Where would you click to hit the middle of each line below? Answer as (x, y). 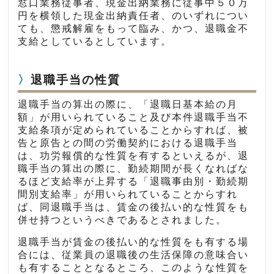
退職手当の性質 (76, 80)
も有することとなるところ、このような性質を (134, 267)
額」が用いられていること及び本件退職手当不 (134, 117)
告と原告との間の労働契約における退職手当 (128, 143)
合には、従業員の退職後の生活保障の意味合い (134, 254)
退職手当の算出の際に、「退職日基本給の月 (128, 104)
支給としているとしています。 (95, 41)
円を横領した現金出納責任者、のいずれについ (134, 15)
